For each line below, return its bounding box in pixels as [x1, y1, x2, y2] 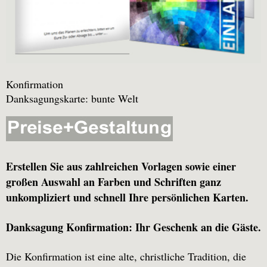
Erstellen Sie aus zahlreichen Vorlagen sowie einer [6, 159, 236, 175]
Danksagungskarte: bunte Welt [6, 91, 138, 106]
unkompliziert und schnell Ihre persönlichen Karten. [6, 190, 249, 206]
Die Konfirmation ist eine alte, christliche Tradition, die [6, 249, 246, 264]
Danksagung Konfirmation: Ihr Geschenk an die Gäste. [6, 219, 261, 235]
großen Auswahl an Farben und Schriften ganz [6, 174, 221, 190]
